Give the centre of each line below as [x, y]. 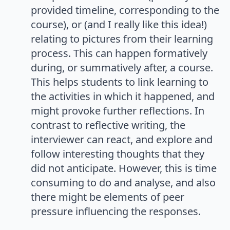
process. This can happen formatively [119, 53]
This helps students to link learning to [120, 82]
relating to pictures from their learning [122, 39]
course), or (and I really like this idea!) [119, 25]
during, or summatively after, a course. [122, 68]
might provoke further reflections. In [118, 111]
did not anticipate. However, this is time [124, 168]
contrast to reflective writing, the [108, 125]
